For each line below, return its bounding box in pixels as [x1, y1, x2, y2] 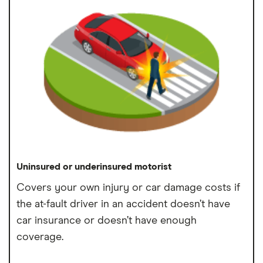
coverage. [16, 231, 64, 242]
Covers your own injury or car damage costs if [16, 182, 241, 193]
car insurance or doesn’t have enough [16, 215, 197, 226]
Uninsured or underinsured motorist [16, 161, 172, 171]
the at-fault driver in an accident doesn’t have [16, 198, 231, 210]
